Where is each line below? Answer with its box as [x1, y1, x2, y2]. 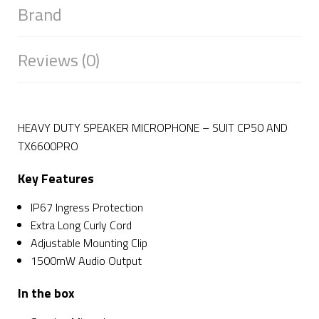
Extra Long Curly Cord [30, 216, 132, 234]
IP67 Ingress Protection [30, 199, 143, 216]
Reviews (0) [18, 47, 100, 73]
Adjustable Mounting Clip [30, 234, 147, 251]
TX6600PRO [18, 137, 78, 155]
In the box [18, 283, 75, 303]
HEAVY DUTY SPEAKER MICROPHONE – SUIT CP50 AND [18, 119, 288, 136]
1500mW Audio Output [30, 252, 142, 269]
